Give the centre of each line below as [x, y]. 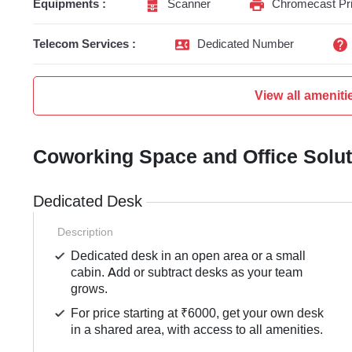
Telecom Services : [84, 44]
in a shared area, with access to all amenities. [197, 330]
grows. [90, 289]
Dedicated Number [246, 44]
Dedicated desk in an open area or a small [189, 256]
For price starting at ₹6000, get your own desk [198, 313]
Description [85, 232]
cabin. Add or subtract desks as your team [187, 273]
